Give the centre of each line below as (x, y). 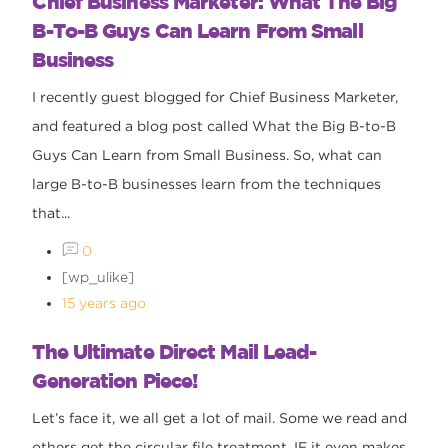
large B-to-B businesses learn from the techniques (207, 184)
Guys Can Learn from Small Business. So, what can (207, 155)
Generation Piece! (115, 381)
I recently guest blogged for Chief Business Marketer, (215, 97)
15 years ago (104, 303)
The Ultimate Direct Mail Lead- (174, 352)
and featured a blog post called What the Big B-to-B (214, 126)
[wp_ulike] (98, 277)
